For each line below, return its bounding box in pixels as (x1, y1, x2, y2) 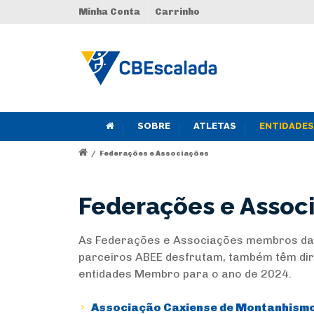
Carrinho (154, 6, 200, 17)
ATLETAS (193, 120, 236, 131)
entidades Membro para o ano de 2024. (78, 267, 292, 281)
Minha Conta (78, 6, 140, 17)
